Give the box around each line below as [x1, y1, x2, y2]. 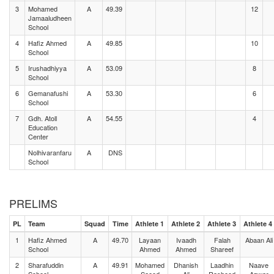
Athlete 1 [135, 219, 164, 228]
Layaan [139, 235, 161, 245]
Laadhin [210, 260, 234, 270]
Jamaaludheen [28, 13, 72, 23]
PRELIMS [9, 195, 57, 211]
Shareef [210, 244, 234, 254]
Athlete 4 [243, 219, 272, 228]
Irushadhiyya [28, 63, 67, 73]
